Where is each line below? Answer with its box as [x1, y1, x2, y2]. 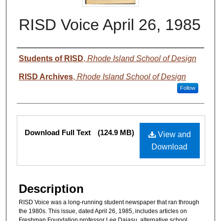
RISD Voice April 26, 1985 [19, 16, 201, 34]
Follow [180, 85, 195, 91]
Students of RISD [19, 54, 83, 63]
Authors [17, 52, 57, 66]
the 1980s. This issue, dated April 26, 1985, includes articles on [19, 208, 187, 215]
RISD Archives [19, 73, 73, 81]
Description [19, 182, 84, 196]
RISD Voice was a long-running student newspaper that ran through [19, 199, 199, 206]
